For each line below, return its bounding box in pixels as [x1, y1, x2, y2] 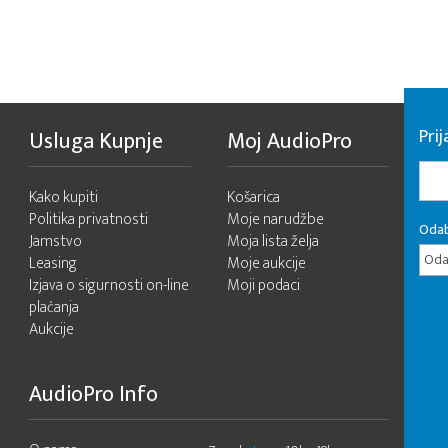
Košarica [227, 184, 280, 211]
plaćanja [29, 294, 79, 321]
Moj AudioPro [227, 123, 352, 160]
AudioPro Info [29, 376, 158, 413]
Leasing [29, 250, 77, 277]
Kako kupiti [29, 184, 98, 211]
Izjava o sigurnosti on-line [29, 272, 189, 299]
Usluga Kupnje [29, 123, 163, 160]
